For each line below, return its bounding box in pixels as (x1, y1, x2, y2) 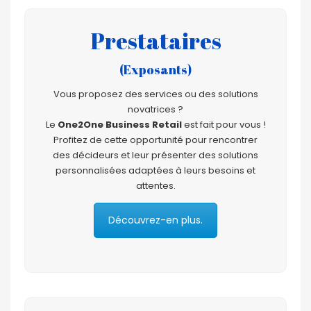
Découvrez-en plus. (108, 212, 203, 227)
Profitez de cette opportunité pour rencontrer (53, 133, 258, 146)
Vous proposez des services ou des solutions (53, 87, 258, 101)
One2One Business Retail (57, 117, 182, 131)
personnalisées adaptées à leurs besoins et (56, 163, 255, 177)
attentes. (135, 178, 176, 192)
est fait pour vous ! (181, 117, 266, 131)
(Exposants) (119, 60, 192, 78)
